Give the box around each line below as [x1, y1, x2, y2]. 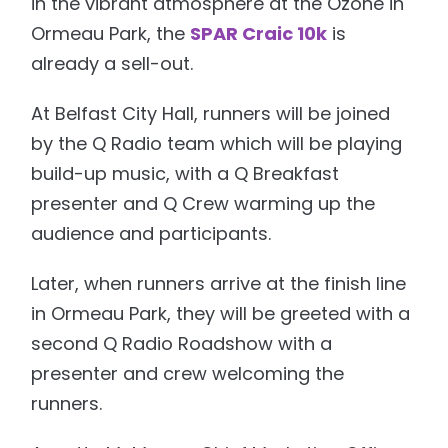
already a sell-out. [31, 50, 194, 76]
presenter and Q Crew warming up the [31, 190, 376, 216]
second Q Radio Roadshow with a [31, 330, 333, 356]
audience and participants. [31, 220, 272, 246]
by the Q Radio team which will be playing [31, 130, 403, 156]
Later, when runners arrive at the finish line [31, 270, 407, 296]
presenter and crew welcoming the [31, 360, 345, 386]
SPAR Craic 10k [190, 20, 328, 46]
